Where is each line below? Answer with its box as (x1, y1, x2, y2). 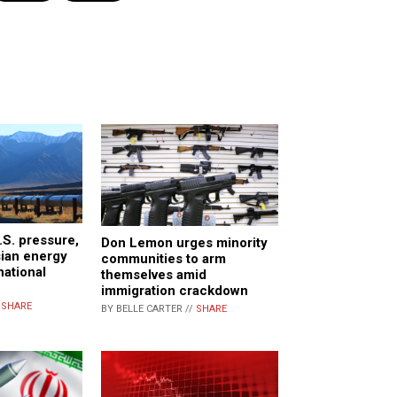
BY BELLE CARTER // (101, 302, 196, 315)
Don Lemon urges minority (101, 234, 268, 251)
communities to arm (101, 250, 226, 267)
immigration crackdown (101, 282, 248, 299)
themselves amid (101, 266, 206, 283)
